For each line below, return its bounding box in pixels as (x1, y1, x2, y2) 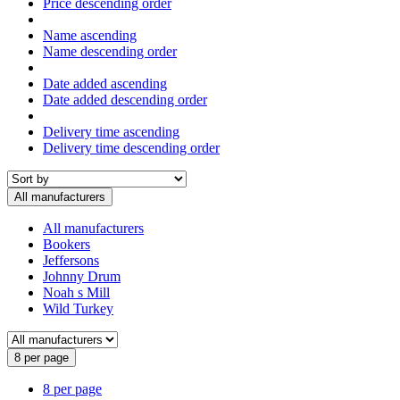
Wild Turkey (43, 300, 113, 316)
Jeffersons (43, 252, 99, 268)
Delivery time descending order (43, 139, 220, 155)
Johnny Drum (43, 268, 121, 284)
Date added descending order (43, 91, 207, 107)
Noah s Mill (43, 284, 110, 300)
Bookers (43, 236, 90, 252)
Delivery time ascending (43, 123, 179, 139)
